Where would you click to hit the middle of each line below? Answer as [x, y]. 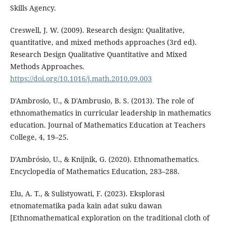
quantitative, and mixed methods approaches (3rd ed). [103, 42]
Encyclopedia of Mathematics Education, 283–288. [95, 172]
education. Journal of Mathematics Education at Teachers [107, 125]
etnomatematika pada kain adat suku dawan [86, 206]
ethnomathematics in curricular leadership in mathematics [110, 113]
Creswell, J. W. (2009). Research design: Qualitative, [97, 30]
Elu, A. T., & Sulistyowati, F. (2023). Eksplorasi [87, 194]
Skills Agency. [33, 8]
